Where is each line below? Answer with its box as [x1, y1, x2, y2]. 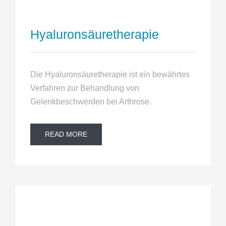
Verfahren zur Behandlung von [30, 84, 139, 93]
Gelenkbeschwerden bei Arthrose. [30, 97, 151, 106]
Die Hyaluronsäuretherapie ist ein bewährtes [30, 70, 190, 79]
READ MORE [44, 130, 87, 139]
